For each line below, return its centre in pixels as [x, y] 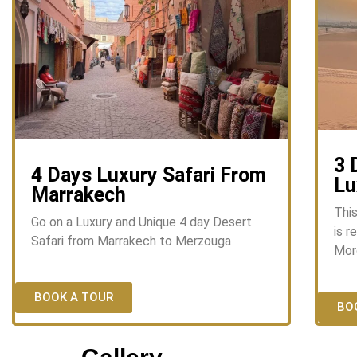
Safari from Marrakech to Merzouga [131, 241]
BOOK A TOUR [74, 298]
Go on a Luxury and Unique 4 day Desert [141, 222]
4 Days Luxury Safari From [149, 175]
